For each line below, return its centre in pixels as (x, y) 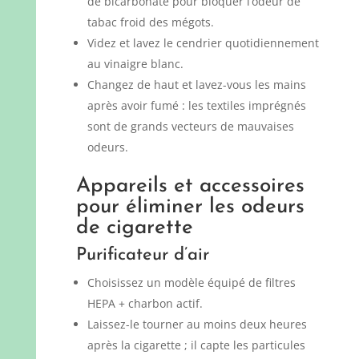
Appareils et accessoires (190, 186)
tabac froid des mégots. (150, 22)
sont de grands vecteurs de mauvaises (190, 126)
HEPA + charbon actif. (145, 303)
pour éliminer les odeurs (190, 207)
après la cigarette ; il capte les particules (196, 345)
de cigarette (134, 228)
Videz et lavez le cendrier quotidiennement (203, 42)
